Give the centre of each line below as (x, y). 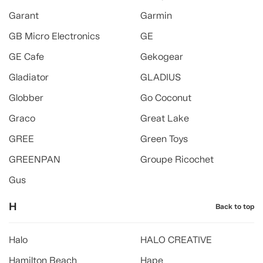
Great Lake (165, 118)
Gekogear (162, 57)
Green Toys (164, 139)
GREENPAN (35, 159)
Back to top (235, 207)
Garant (24, 16)
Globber (26, 98)
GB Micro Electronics (54, 36)
